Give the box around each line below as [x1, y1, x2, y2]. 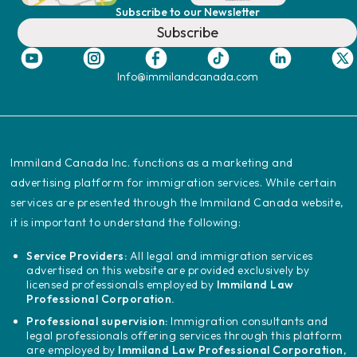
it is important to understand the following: [10, 214, 241, 229]
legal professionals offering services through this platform [26, 328, 343, 343]
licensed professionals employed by [26, 277, 217, 292]
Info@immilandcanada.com [116, 69, 258, 84]
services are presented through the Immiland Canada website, [10, 194, 344, 210]
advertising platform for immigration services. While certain [10, 175, 337, 190]
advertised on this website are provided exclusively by [26, 262, 310, 277]
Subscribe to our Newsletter [115, 4, 260, 19]
